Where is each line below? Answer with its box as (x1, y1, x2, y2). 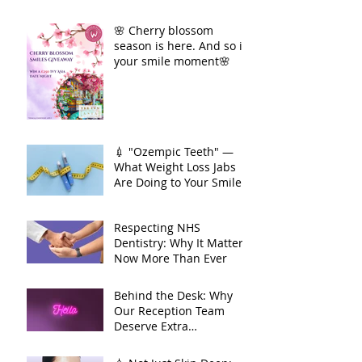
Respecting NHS (114, 219, 200, 235)
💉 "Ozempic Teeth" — (114, 143, 234, 159)
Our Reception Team (114, 302, 225, 318)
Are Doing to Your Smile (114, 174, 242, 190)
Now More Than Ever (114, 250, 227, 266)
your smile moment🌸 (114, 53, 230, 69)
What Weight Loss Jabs (114, 158, 236, 175)
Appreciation (114, 333, 183, 349)
